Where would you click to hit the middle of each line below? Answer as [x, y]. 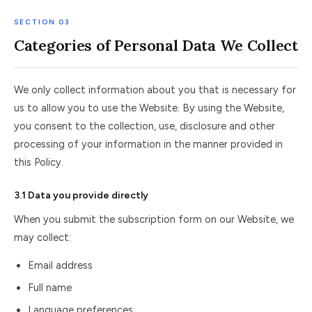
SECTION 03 [42, 22]
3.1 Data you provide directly [81, 195]
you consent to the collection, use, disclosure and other [145, 126]
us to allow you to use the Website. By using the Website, [149, 108]
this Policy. [39, 162]
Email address [60, 265]
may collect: [42, 237]
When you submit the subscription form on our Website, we [154, 219]
